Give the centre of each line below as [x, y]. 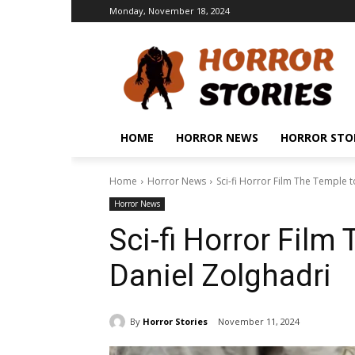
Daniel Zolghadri [220, 276]
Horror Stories [175, 321]
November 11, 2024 [259, 322]
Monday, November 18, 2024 [170, 11]
